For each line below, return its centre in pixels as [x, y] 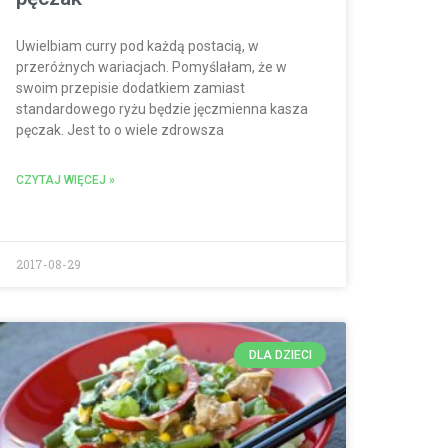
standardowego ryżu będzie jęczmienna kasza [162, 109]
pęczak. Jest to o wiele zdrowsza [120, 130]
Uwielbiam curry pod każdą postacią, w [137, 46]
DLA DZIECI [280, 354]
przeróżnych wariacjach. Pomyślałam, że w [151, 67]
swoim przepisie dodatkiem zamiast [130, 88]
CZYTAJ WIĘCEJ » [65, 180]
